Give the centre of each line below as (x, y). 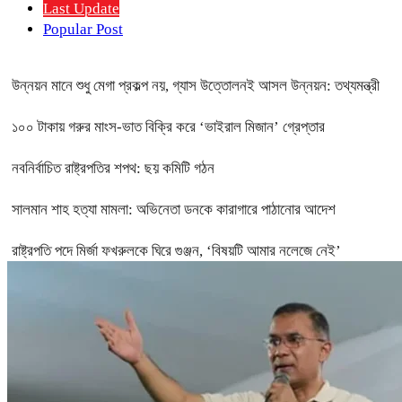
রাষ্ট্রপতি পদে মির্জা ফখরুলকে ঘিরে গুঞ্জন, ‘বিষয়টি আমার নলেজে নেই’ (176, 250)
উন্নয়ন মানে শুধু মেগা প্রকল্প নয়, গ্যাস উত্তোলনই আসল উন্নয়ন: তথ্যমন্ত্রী (196, 85)
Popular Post (83, 29)
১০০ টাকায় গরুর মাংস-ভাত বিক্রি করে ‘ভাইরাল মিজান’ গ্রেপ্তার (168, 127)
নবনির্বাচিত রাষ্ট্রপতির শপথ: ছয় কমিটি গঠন (113, 168)
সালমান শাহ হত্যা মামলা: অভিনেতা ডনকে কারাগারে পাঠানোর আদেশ (174, 209)
